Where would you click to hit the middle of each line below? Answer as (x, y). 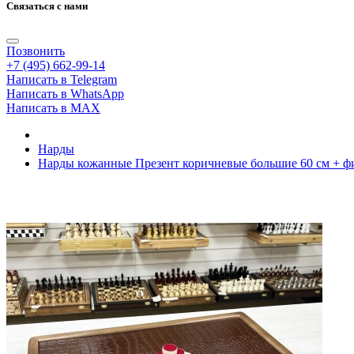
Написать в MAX (53, 108)
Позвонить (36, 51)
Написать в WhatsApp (65, 94)
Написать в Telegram (62, 80)
